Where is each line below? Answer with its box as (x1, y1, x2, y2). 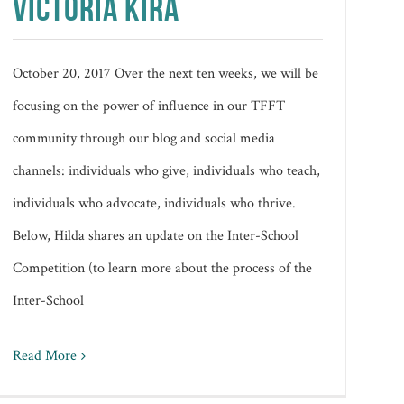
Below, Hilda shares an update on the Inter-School (13, 225, 299, 245)
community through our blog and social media (13, 128, 276, 148)
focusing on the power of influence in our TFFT (13, 96, 286, 115)
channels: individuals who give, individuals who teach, (13, 161, 321, 180)
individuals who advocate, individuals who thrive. (13, 193, 297, 213)
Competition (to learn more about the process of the (13, 258, 313, 278)
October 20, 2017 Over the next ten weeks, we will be (13, 63, 319, 83)
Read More (13, 345, 78, 365)
